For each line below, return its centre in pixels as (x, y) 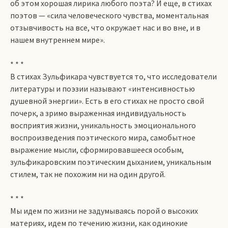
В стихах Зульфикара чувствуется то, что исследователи (113, 76)
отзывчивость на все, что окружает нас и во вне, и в (105, 27)
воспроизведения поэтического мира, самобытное (103, 137)
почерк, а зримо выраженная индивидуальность (98, 113)
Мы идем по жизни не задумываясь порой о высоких (104, 211)
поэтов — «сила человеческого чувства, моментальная (109, 15)
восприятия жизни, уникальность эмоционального (103, 125)
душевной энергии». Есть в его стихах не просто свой (107, 101)
